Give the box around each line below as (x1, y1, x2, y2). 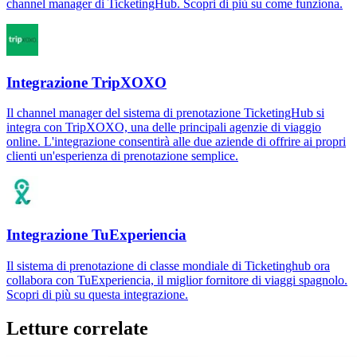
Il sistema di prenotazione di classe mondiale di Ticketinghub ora (6, 258, 330, 273)
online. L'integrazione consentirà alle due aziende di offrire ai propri (6, 135, 346, 149)
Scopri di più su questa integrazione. (6, 287, 188, 301)
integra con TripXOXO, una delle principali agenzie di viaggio (6, 120, 321, 135)
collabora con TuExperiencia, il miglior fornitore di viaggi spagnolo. (6, 273, 347, 287)
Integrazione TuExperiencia (6, 226, 186, 244)
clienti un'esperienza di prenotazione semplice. (6, 149, 238, 163)
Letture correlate (6, 317, 148, 339)
